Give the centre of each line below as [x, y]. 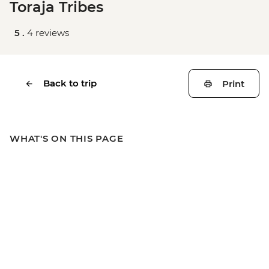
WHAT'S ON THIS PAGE [67, 138]
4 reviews [48, 33]
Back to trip [70, 83]
